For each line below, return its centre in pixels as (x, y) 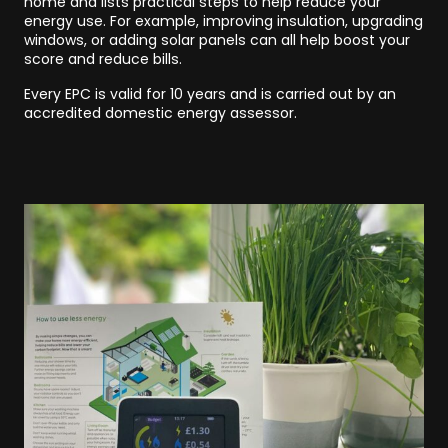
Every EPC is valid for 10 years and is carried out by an (210, 94)
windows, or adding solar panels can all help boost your (217, 40)
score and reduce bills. (103, 59)
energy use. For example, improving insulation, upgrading (223, 21)
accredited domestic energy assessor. (160, 113)
